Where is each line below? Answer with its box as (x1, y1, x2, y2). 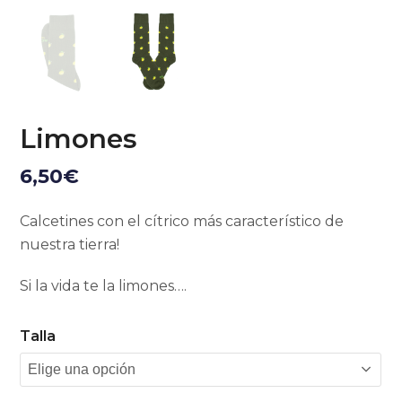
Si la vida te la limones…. (20, 276, 188, 294)
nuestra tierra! (20, 235, 120, 253)
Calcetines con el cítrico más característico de (20, 212, 345, 230)
